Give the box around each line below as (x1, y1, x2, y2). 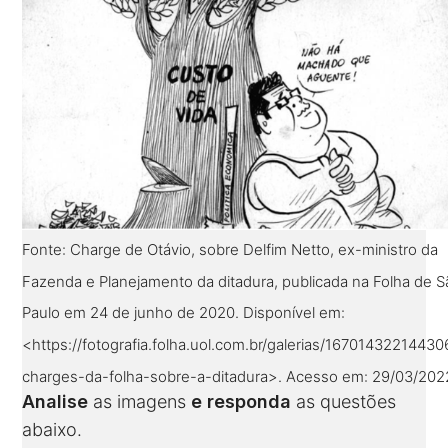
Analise (22, 391, 94, 413)
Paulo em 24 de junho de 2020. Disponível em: (22, 302, 346, 322)
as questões (296, 391, 397, 413)
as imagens (93, 391, 192, 413)
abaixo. (22, 419, 83, 441)
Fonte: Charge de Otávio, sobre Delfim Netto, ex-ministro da (22, 239, 439, 259)
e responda (191, 391, 297, 413)
